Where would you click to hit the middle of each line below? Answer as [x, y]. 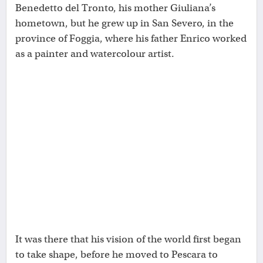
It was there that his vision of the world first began [128, 240]
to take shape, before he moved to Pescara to [117, 255]
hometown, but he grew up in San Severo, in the [124, 23]
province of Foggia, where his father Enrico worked [131, 39]
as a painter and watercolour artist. [95, 54]
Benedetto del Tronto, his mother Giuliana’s [115, 8]
